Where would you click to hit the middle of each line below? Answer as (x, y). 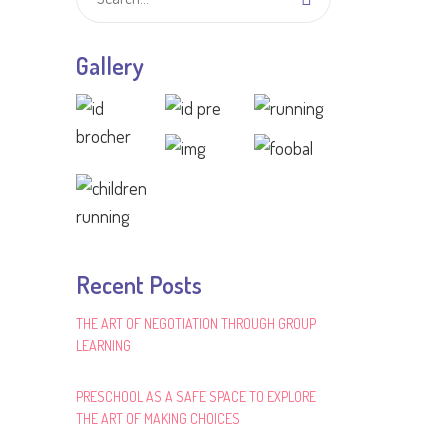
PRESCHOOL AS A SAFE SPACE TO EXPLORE (196, 396)
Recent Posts (139, 284)
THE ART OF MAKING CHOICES (158, 418)
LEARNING (103, 345)
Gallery (110, 65)
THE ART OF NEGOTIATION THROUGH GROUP (196, 323)
